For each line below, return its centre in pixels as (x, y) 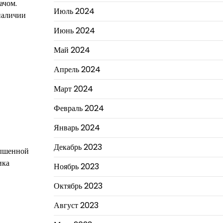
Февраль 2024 (79, 108)
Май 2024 (72, 50)
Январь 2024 (77, 128)
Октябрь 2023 (78, 186)
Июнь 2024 (74, 31)
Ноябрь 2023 (76, 167)
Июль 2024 (74, 11)
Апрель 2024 (77, 69)
